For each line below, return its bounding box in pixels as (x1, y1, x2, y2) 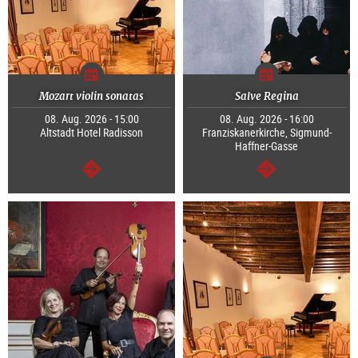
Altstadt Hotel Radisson (40, 125, 143, 141)
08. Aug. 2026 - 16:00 (219, 111, 314, 127)
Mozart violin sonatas (39, 89, 144, 104)
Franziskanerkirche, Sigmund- (201, 125, 332, 141)
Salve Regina (234, 89, 299, 104)
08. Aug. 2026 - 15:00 (44, 111, 139, 127)
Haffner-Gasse (235, 138, 298, 154)
